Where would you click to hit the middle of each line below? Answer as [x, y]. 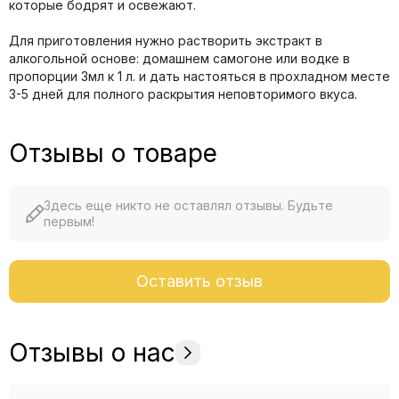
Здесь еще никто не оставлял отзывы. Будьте [188, 205]
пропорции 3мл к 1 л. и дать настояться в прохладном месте [199, 76]
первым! [69, 221]
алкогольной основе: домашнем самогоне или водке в [179, 58]
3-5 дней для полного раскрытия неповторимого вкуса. [183, 94]
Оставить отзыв [199, 281]
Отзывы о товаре [113, 153]
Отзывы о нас [92, 352]
